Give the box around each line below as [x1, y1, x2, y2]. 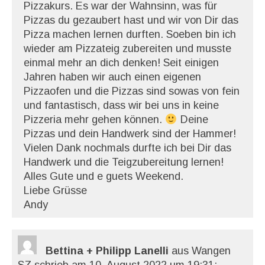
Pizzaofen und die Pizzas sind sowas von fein [24, 85, 240, 97]
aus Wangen [172, 245, 231, 257]
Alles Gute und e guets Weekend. [24, 170, 183, 182]
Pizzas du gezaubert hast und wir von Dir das [24, 14, 238, 26]
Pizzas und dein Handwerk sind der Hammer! [24, 128, 236, 140]
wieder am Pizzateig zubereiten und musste [24, 43, 231, 54]
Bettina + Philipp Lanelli [46, 245, 172, 257]
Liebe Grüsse [24, 185, 87, 196]
